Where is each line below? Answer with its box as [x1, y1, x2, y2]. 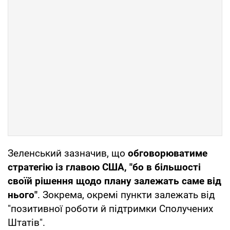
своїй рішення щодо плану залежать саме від [8, 175, 221, 187]
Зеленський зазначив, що [8, 147, 128, 159]
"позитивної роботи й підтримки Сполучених [8, 202, 213, 215]
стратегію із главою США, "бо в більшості [8, 161, 201, 173]
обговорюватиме [128, 147, 207, 159]
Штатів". [8, 216, 45, 228]
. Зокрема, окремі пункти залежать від [37, 188, 215, 201]
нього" [8, 188, 37, 201]
